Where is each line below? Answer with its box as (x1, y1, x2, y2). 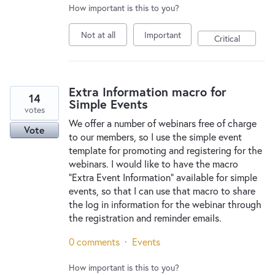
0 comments (69, 235, 120, 248)
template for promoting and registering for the (69, 144, 262, 157)
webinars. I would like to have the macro (69, 157, 238, 170)
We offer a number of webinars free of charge (69, 117, 257, 130)
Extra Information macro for (69, 83, 227, 100)
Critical (214, 33, 240, 44)
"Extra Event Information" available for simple (69, 171, 257, 184)
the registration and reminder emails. (69, 211, 222, 224)
